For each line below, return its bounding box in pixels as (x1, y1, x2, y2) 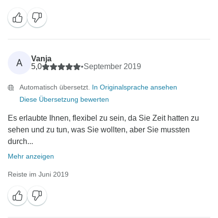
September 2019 (84, 62, 141, 71)
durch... (8, 137, 33, 146)
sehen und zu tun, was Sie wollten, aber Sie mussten (8, 126, 190, 134)
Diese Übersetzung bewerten (19, 95, 109, 104)
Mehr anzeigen (8, 152, 54, 161)
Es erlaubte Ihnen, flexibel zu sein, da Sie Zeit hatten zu (8, 114, 199, 123)
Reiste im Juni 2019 (8, 170, 69, 179)
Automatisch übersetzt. (19, 83, 92, 91)
